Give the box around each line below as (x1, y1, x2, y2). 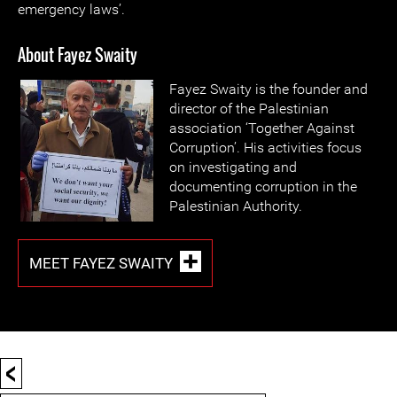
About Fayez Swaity (18, 43, 137, 66)
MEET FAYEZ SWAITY (29, 253, 173, 272)
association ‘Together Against (169, 120, 354, 136)
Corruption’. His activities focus (169, 139, 362, 156)
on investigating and (169, 159, 297, 175)
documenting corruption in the (169, 178, 357, 195)
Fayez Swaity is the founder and (169, 81, 368, 97)
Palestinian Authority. (169, 198, 302, 214)
